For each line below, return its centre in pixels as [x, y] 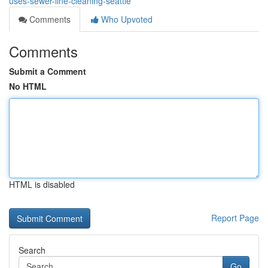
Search [32, 250]
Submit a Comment [48, 71]
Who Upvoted [126, 19]
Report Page [235, 218]
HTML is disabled [42, 184]
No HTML [28, 86]
